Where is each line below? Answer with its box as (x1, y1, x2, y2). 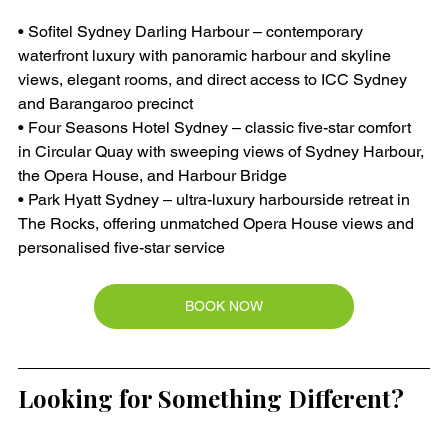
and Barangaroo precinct (18, 94, 193, 114)
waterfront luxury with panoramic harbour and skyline (18, 46, 395, 66)
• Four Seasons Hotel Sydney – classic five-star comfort (18, 118, 415, 138)
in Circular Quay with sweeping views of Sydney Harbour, (18, 142, 428, 162)
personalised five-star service (18, 238, 225, 258)
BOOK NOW (185, 298, 263, 315)
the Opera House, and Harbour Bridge (18, 166, 287, 186)
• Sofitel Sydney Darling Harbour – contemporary (18, 22, 367, 42)
